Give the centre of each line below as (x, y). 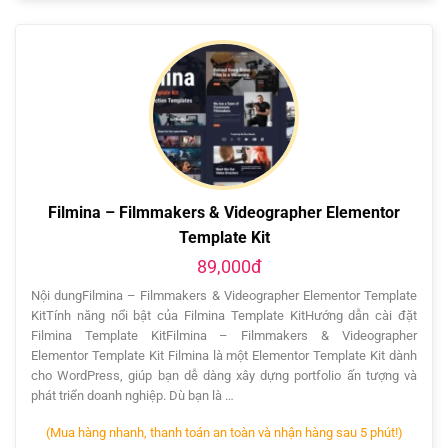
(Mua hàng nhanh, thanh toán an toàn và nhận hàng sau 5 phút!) (224, 433)
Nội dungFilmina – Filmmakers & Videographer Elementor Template (224, 296)
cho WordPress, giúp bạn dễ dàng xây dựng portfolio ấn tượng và (224, 376)
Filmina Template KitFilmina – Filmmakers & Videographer (224, 336)
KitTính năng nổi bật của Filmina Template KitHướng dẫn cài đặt (224, 316)
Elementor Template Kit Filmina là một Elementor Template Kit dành (224, 356)
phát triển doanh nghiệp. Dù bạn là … (132, 396)
